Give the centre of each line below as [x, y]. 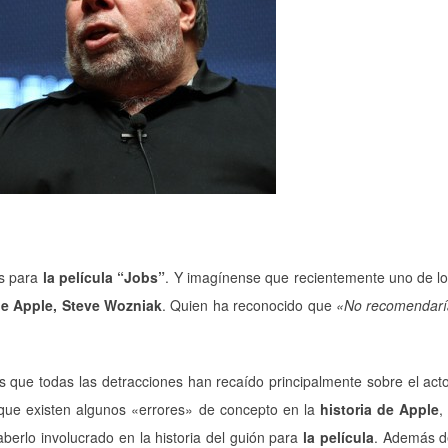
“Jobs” [141, 277]
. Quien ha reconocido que [249, 305]
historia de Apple [377, 409]
